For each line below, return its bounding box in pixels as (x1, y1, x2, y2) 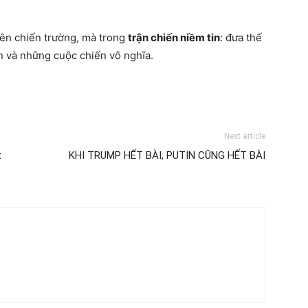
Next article (224, 131, 265, 141)
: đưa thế (220, 31, 262, 44)
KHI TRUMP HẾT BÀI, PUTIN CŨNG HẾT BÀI (69, 149, 265, 162)
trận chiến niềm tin (128, 31, 220, 44)
